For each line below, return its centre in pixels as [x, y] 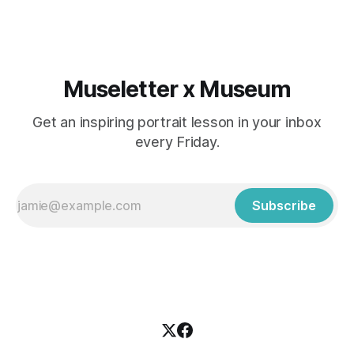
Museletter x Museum [177, 89]
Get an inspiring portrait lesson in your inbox [177, 122]
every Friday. [177, 142]
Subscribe [284, 206]
